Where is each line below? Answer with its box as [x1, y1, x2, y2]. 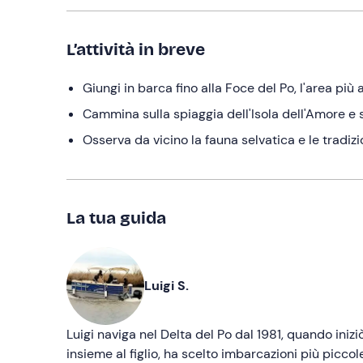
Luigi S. [144, 277, 189, 294]
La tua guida [66, 207, 166, 228]
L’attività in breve [66, 39, 205, 60]
